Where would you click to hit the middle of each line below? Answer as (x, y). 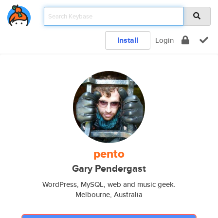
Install (128, 40)
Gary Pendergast (109, 169)
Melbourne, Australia (109, 194)
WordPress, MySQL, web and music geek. (109, 184)
